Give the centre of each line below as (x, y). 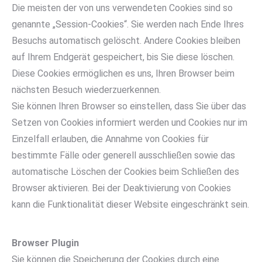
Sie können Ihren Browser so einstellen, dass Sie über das (129, 106)
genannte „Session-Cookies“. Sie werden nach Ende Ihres (128, 24)
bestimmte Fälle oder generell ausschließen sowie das (123, 155)
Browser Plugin (45, 243)
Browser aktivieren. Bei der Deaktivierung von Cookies (121, 188)
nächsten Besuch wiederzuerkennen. (86, 90)
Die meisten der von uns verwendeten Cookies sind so (122, 8)
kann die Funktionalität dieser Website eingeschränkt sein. (130, 204)
